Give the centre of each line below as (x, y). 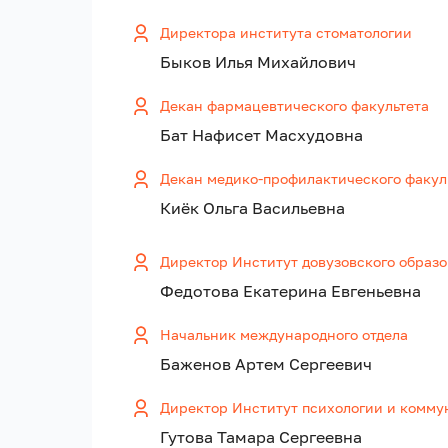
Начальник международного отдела (284, 335)
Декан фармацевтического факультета (294, 106)
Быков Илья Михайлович (258, 62)
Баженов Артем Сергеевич (266, 364)
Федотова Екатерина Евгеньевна (290, 291)
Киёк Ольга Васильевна (252, 208)
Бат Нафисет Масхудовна (261, 135)
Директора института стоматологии (286, 33)
